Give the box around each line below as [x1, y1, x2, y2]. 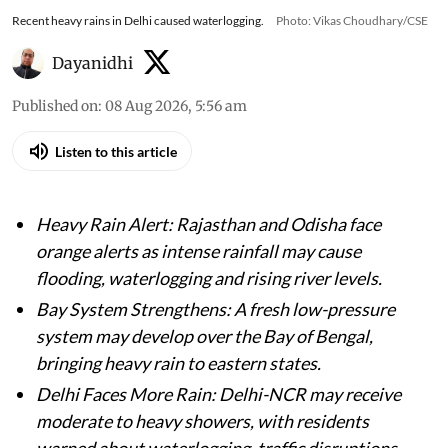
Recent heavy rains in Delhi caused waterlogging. [12, 13, 264, 29]
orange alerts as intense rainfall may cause [36, 240, 361, 263]
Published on [12, 97, 98, 116]
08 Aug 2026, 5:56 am [105, 97, 247, 116]
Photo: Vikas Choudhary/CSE [276, 13, 428, 29]
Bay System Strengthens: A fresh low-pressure [36, 298, 395, 321]
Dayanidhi [52, 53, 133, 74]
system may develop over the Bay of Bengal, [36, 325, 373, 348]
